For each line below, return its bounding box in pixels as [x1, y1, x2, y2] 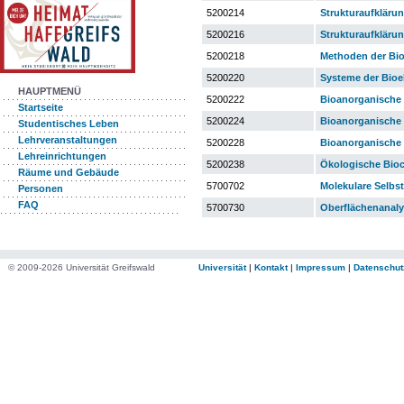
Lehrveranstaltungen [18, 134, 117, 146]
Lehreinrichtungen [18, 151, 106, 162]
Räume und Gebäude [18, 167, 119, 179]
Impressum [296, 262, 345, 272]
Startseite [18, 102, 63, 114]
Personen [18, 183, 63, 195]
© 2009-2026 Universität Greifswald [8, 262, 155, 272]
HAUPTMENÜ [18, 86, 81, 97]
